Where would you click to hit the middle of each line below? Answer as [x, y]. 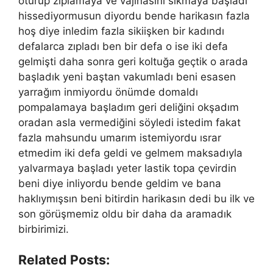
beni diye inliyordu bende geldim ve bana [120, 183]
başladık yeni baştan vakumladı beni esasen [127, 76]
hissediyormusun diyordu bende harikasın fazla [134, 16]
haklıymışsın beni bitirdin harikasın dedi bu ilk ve [136, 198]
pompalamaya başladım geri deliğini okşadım [129, 107]
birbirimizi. [44, 229]
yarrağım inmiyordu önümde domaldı [108, 92]
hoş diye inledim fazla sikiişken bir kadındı [121, 31]
